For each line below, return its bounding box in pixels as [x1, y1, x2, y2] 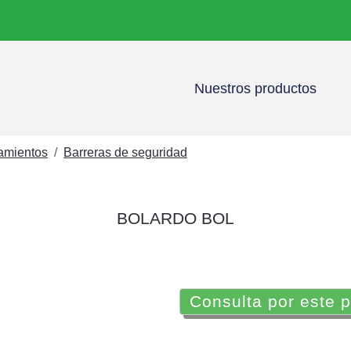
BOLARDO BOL [117, 209, 234, 227]
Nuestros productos [194, 80, 317, 96]
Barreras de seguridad [63, 146, 187, 159]
